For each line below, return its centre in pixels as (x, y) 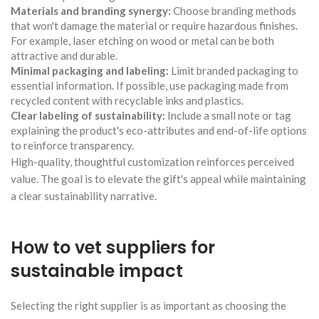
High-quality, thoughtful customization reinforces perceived (152, 161)
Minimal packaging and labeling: (90, 70)
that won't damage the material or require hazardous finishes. (154, 25)
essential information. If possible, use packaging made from (150, 85)
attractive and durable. (64, 55)
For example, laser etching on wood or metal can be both (142, 40)
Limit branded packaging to (234, 70)
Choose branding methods (234, 10)
